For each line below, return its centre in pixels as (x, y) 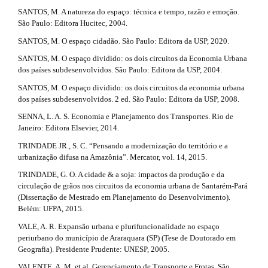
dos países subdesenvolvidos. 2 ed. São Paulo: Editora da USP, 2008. (129, 99)
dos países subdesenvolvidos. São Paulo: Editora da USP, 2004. (120, 70)
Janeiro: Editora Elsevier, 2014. (68, 128)
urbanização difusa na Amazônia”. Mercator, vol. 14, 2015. (112, 157)
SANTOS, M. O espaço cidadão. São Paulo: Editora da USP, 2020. (124, 41)
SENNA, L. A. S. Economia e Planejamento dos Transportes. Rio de (126, 117)
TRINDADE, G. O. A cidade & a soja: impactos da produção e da (121, 175)
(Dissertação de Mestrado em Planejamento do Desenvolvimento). (124, 197)
